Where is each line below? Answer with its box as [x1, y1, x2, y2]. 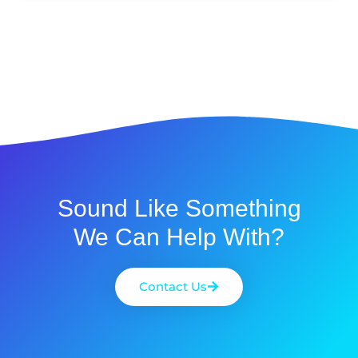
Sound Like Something [57, 194, 301, 221]
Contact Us [139, 278, 207, 294]
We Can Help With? [74, 223, 284, 250]
